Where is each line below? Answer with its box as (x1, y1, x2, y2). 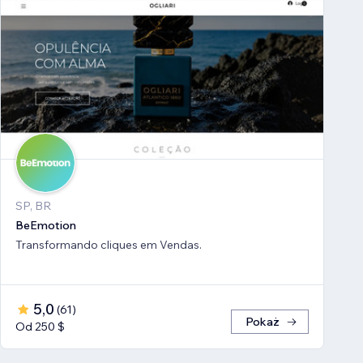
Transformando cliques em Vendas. (15, 237, 202, 253)
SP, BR (15, 199, 51, 214)
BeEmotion (15, 218, 76, 233)
